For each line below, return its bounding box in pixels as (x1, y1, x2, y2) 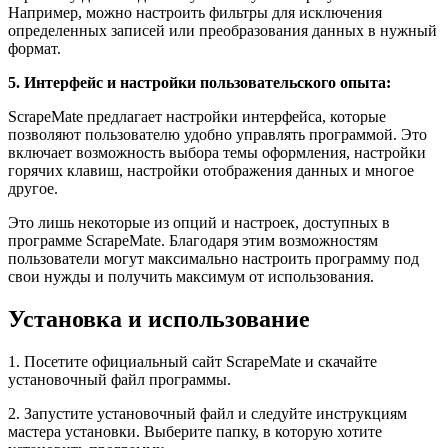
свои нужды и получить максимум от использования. (8, 267, 374, 285)
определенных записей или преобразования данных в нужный (8, 21, 437, 39)
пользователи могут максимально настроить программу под (8, 249, 419, 267)
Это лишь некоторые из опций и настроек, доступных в (8, 213, 390, 231)
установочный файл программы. (8, 370, 231, 388)
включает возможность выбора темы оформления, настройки (8, 143, 426, 161)
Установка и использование (8, 305, 310, 332)
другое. (8, 179, 58, 197)
